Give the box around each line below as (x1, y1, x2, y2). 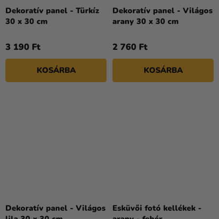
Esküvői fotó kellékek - (112, 203, 201, 214)
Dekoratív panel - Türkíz (5, 5, 99, 17)
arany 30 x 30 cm (112, 16, 178, 27)
